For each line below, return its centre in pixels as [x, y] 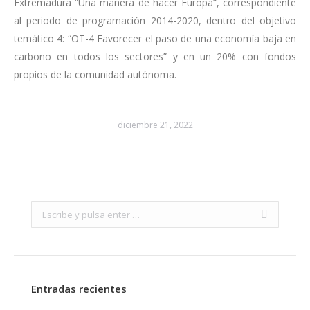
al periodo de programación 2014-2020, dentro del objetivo [155, 21]
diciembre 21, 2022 [155, 125]
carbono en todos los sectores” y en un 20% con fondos [155, 57]
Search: [47, 210]
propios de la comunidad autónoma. [95, 75]
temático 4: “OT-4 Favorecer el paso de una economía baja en [155, 39]
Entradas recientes [79, 289]
